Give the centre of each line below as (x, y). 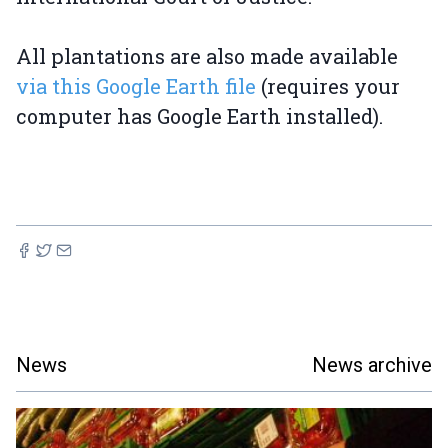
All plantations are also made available (207, 56)
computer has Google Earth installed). (199, 116)
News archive (372, 365)
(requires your (328, 86)
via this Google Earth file (136, 86)
